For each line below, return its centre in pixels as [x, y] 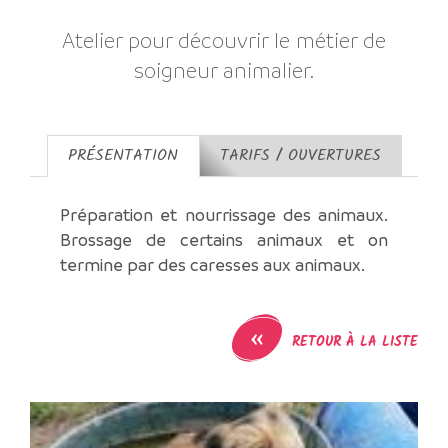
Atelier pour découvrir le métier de [224, 39]
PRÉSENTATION [122, 155]
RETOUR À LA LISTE [352, 341]
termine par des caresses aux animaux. [212, 264]
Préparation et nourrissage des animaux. [224, 214]
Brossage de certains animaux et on [224, 239]
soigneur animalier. [224, 69]
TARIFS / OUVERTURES [300, 155]
